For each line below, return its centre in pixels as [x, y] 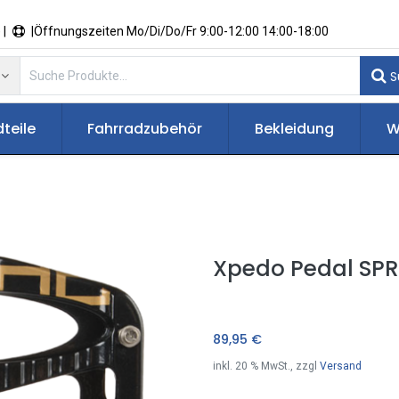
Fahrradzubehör [145, 129]
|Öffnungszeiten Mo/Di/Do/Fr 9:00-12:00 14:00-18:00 [196, 31]
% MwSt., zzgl [284, 366]
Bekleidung [294, 129]
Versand [341, 366]
